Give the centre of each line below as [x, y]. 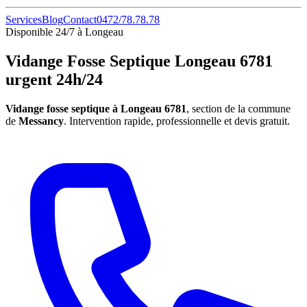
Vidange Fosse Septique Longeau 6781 [139, 61]
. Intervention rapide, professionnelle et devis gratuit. [177, 121]
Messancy [41, 121]
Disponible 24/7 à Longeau [64, 32]
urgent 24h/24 [54, 79]
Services [24, 20]
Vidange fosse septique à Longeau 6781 [96, 108]
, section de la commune [238, 108]
